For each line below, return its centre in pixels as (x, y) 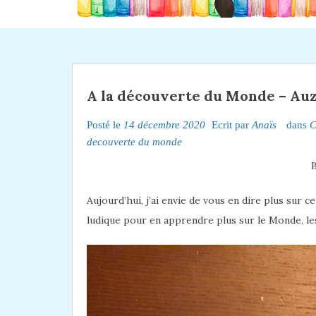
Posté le (105, 124)
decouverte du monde (134, 141)
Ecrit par (230, 124)
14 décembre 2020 (164, 124)
